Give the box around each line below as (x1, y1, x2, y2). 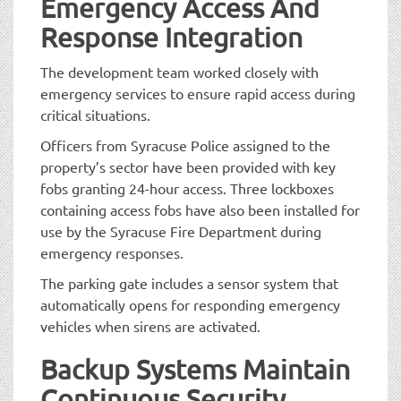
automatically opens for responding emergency (40, 294, 340, 313)
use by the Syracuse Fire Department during (40, 221, 321, 240)
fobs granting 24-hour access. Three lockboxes (40, 178, 334, 197)
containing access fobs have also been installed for (40, 200, 360, 218)
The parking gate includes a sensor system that (40, 273, 338, 292)
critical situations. (40, 105, 150, 124)
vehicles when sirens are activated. (40, 316, 260, 335)
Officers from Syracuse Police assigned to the (40, 135, 330, 154)
